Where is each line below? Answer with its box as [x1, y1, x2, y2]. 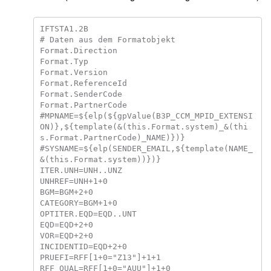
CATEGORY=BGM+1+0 [39, 198, 117, 207]
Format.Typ [39, 56, 88, 66]
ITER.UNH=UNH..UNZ [39, 165, 122, 175]
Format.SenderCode [39, 89, 122, 99]
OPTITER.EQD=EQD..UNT [39, 209, 137, 218]
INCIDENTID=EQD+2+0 [39, 241, 127, 251]
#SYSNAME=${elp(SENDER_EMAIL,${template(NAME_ [39, 143, 253, 153]
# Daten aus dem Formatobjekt [39, 34, 175, 44]
